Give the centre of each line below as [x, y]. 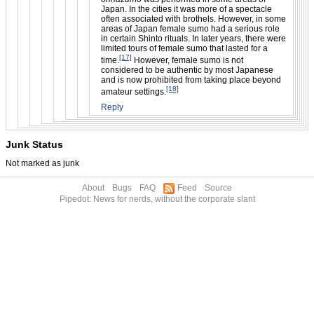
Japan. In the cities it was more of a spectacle [186, 9]
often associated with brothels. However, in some [193, 19]
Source [218, 187]
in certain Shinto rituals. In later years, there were [193, 38]
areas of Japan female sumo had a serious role [190, 28]
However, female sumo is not [187, 60]
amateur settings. [134, 91]
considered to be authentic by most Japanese [187, 70]
